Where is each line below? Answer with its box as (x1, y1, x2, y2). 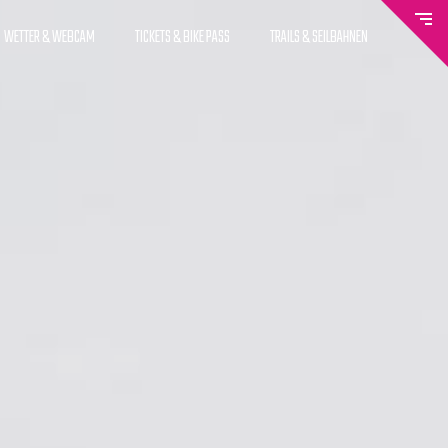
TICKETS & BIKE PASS (135, 25, 230, 51)
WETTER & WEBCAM (4, 25, 95, 51)
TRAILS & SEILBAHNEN (270, 25, 368, 51)
